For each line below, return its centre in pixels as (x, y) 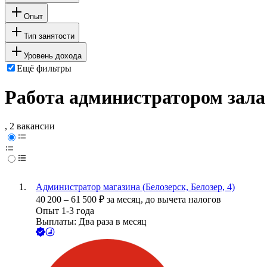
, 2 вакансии (30, 126)
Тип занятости (49, 36)
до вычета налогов (183, 200)
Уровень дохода (53, 55)
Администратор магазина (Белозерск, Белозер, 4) (135, 187)
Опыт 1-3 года (65, 211)
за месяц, (126, 200)
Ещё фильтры (44, 68)
